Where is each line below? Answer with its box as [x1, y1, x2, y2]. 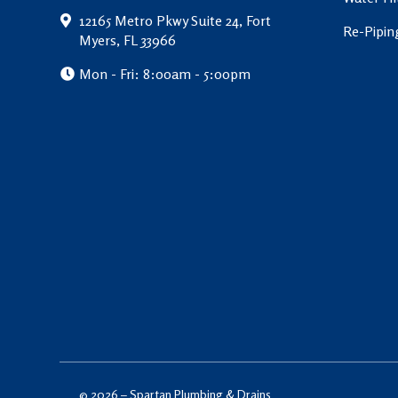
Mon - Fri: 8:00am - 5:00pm [79, 64, 251, 83]
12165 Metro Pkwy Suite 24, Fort [79, 11, 272, 29]
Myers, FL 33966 [79, 30, 177, 49]
